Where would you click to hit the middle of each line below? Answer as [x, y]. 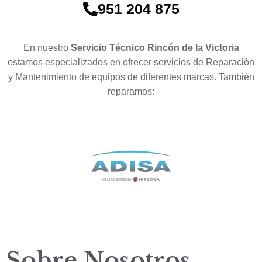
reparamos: [131, 92]
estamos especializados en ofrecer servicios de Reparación [131, 63]
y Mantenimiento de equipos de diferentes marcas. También [131, 77]
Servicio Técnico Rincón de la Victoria [155, 48]
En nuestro [47, 48]
